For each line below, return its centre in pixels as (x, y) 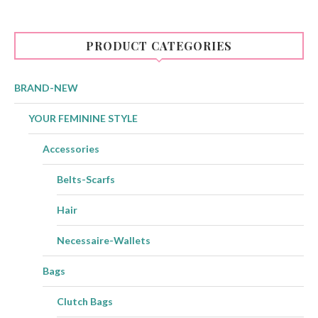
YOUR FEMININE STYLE (83, 119)
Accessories (71, 149)
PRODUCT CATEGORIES (159, 46)
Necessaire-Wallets (104, 241)
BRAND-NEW (46, 88)
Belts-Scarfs (86, 180)
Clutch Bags (85, 302)
